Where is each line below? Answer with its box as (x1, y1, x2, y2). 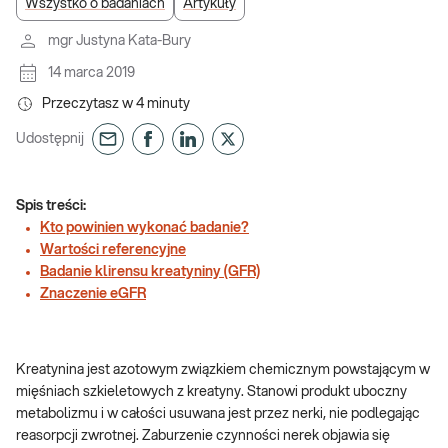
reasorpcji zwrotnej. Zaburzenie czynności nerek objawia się (16, 429, 390, 443)
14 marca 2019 (48, 66, 135, 80)
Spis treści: (16, 199, 86, 213)
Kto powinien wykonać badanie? (40, 221, 249, 235)
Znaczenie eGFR (40, 287, 146, 301)
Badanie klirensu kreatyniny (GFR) (40, 265, 260, 279)
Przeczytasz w (42, 97, 136, 111)
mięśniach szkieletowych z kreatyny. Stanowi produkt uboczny (16, 385, 407, 399)
